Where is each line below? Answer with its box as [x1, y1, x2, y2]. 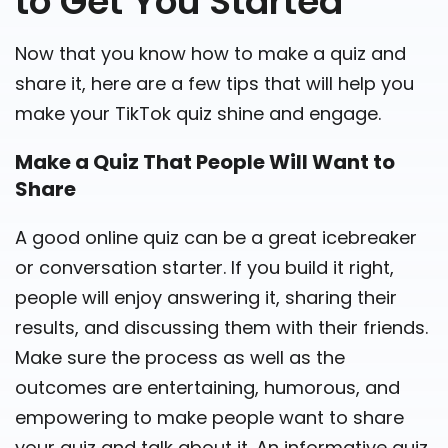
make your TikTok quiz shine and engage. [15, 100, 381, 126]
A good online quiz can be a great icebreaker [15, 224, 417, 250]
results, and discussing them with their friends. [15, 314, 428, 340]
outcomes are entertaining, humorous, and [15, 374, 400, 400]
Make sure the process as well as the [15, 344, 345, 370]
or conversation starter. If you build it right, [15, 254, 394, 280]
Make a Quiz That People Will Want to [15, 147, 395, 176]
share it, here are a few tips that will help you [15, 70, 414, 96]
